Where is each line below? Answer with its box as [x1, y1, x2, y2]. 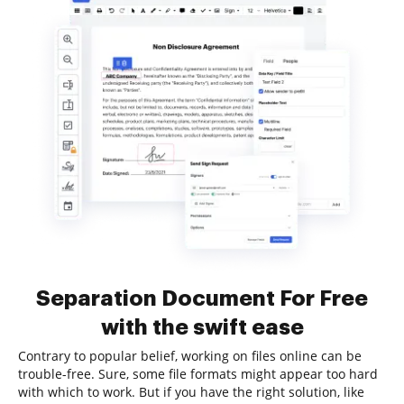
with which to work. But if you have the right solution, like [18, 383, 364, 400]
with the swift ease [100, 317, 304, 338]
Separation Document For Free [36, 288, 368, 309]
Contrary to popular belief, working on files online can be [18, 347, 362, 364]
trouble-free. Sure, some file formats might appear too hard [18, 365, 378, 382]
